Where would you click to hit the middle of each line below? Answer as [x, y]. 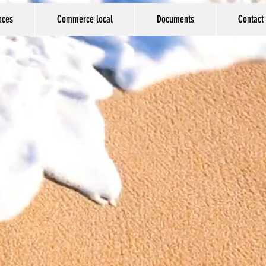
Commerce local [85, 19]
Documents [175, 19]
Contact [251, 19]
